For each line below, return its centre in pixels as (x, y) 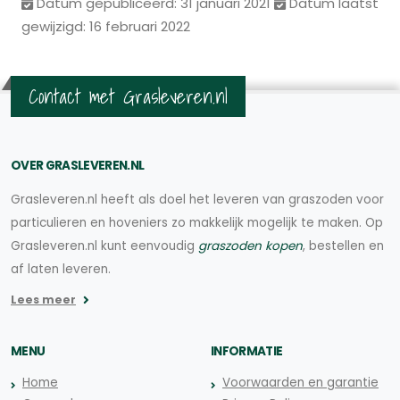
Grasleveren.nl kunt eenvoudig (104, 246)
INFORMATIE (247, 351)
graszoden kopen (250, 246)
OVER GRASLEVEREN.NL (78, 165)
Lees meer (43, 299)
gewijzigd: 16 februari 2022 (106, 26)
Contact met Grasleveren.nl (128, 96)
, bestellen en (343, 246)
